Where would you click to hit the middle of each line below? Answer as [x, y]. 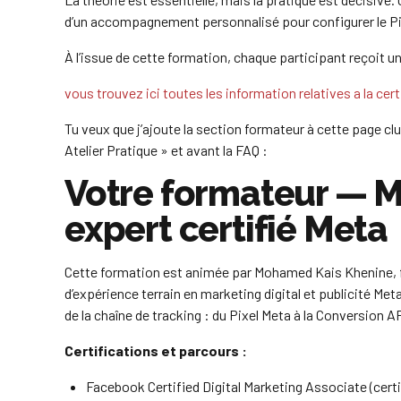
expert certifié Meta [226, 228]
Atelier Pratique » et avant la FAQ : [166, 149]
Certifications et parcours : [156, 350]
